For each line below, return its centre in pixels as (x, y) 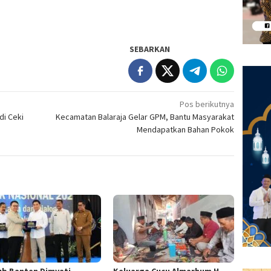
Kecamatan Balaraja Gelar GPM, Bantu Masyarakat (145, 117)
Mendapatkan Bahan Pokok (186, 130)
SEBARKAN (150, 49)
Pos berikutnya (207, 104)
